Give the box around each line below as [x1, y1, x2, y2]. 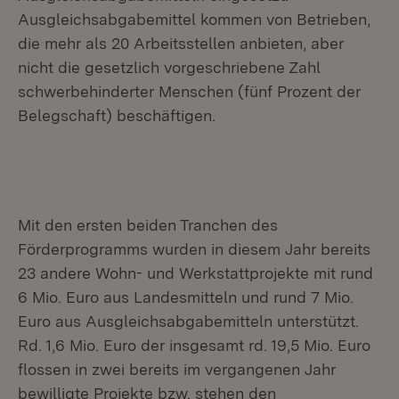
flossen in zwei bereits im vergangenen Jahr [18, 360, 336, 379]
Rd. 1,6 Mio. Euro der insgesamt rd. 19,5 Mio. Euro [18, 336, 370, 354]
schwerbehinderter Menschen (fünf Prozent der [18, 82, 361, 101]
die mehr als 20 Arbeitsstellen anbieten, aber [18, 34, 344, 53]
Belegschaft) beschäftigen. [18, 106, 216, 125]
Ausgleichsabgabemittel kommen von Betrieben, [18, 10, 370, 28]
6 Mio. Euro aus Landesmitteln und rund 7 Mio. [18, 288, 354, 306]
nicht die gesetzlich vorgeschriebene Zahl [18, 58, 321, 77]
